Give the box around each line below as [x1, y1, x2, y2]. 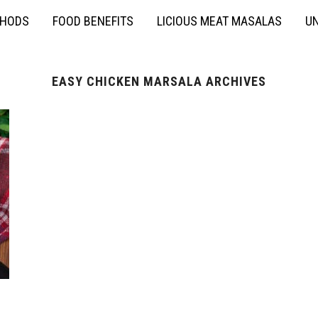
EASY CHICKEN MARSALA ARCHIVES [52, 74, 266, 89]
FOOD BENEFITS [53, 13, 133, 28]
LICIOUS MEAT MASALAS [157, 13, 282, 28]
